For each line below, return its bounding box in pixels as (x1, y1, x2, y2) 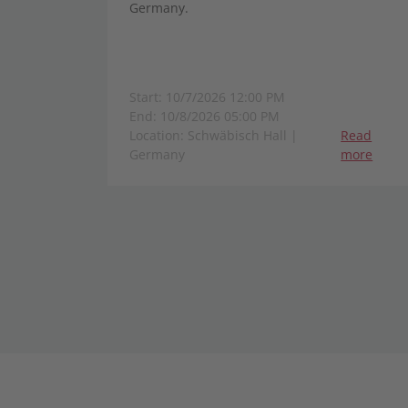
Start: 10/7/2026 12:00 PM (129, 88, 285, 106)
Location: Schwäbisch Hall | (129, 127, 298, 144)
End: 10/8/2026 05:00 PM (129, 107, 280, 125)
